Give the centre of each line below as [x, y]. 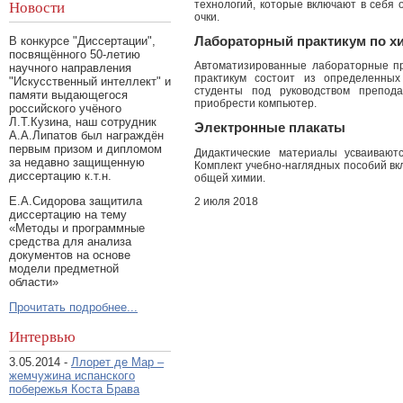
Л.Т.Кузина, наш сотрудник [83, 122]
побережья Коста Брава [74, 389]
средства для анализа [70, 241]
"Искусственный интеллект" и [90, 82]
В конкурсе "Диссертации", [82, 41]
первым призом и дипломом [85, 149]
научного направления [70, 68]
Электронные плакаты [270, 128]
